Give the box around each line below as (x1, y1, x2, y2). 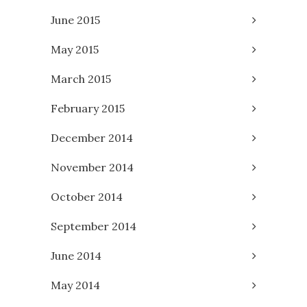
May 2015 (51, 42, 99, 57)
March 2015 (51, 72, 111, 86)
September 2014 (51, 219, 136, 234)
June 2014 (51, 249, 101, 263)
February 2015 (51, 101, 125, 116)
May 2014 (51, 278, 100, 293)
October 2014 (51, 190, 123, 204)
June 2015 (51, 13, 100, 27)
